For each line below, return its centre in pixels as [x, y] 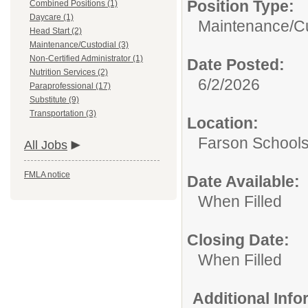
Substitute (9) [54, 100]
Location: [223, 123]
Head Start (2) [56, 31]
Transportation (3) [63, 113]
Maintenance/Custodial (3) [79, 45]
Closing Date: [238, 240]
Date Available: [243, 181]
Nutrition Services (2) [69, 72]
